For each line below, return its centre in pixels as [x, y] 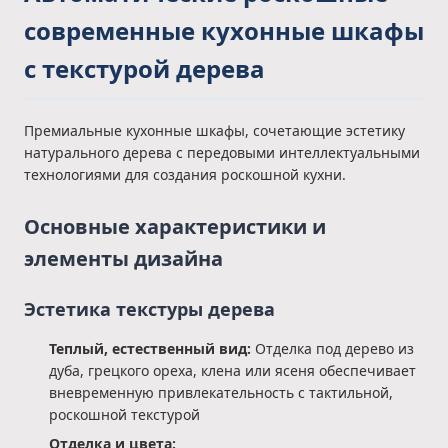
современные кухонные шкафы [224, 30]
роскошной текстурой [124, 414]
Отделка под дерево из [332, 348]
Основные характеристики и [175, 226]
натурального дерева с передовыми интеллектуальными [222, 152]
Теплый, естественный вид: [150, 348]
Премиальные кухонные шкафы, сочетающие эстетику [214, 130]
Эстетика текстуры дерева [149, 309]
